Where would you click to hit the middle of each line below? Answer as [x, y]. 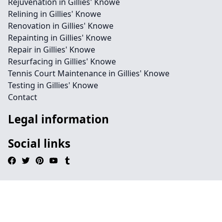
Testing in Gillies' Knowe [53, 85]
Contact [23, 97]
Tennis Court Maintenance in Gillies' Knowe [89, 73]
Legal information [58, 119]
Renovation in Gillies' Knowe [61, 26]
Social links [39, 143]
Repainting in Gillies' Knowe [60, 38]
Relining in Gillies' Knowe [55, 14]
